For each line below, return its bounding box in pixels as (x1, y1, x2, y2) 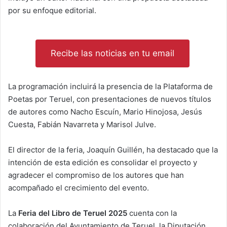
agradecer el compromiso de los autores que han (8, 170, 184, 180)
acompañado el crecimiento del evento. (8, 182, 149, 193)
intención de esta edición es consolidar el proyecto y (8, 157, 197, 167)
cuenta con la (127, 208, 177, 218)
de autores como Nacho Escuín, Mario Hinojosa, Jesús (8, 106, 202, 117)
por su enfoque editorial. (8, 5, 96, 15)
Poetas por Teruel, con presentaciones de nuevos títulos (8, 94, 211, 104)
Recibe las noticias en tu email (50, 48, 174, 58)
